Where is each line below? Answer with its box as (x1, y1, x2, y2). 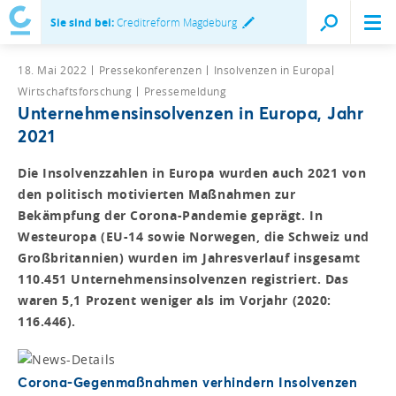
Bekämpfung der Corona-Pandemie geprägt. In (18, 206, 324, 224)
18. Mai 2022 (18, 62, 90, 77)
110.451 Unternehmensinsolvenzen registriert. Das (18, 270, 349, 287)
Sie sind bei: (50, 15, 114, 30)
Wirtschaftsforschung (18, 83, 135, 98)
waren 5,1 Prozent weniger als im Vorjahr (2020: (18, 291, 331, 308)
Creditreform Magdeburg (114, 15, 237, 29)
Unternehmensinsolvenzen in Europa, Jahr (18, 101, 364, 124)
